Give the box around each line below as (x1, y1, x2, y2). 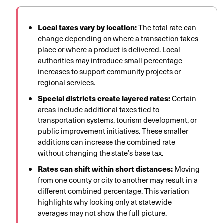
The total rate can (137, 21, 196, 33)
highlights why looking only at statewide (38, 196, 172, 207)
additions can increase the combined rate (38, 136, 175, 147)
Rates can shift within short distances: (38, 163, 173, 174)
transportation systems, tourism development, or (38, 114, 197, 125)
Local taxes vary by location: (38, 21, 137, 32)
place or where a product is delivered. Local (38, 43, 180, 55)
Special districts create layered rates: (38, 92, 170, 103)
